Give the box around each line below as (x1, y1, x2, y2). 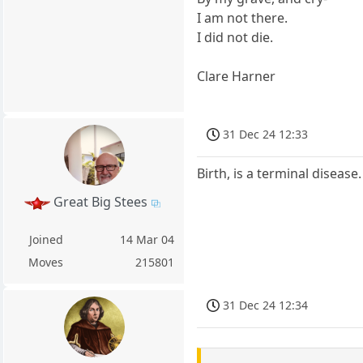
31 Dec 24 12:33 (223, 126, 309, 142)
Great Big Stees (53, 193, 147, 211)
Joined (28, 231, 63, 247)
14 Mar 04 (120, 231, 175, 247)
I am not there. (197, 9, 288, 28)
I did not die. (197, 28, 274, 47)
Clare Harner (197, 67, 276, 86)
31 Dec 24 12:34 (223, 297, 309, 313)
